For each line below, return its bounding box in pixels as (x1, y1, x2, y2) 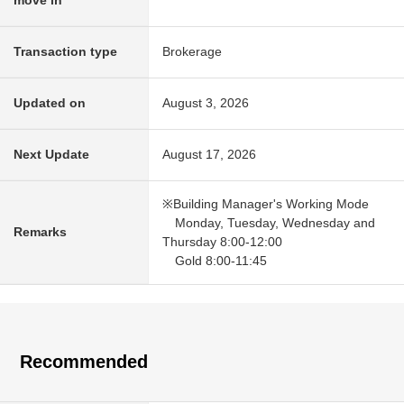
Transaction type (14, 44, 117, 60)
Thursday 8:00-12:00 (162, 234, 282, 250)
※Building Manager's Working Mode (162, 197, 369, 212)
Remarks (14, 225, 67, 240)
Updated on (14, 96, 86, 111)
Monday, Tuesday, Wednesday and (162, 216, 375, 231)
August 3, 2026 (162, 96, 249, 111)
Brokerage (162, 44, 222, 60)
